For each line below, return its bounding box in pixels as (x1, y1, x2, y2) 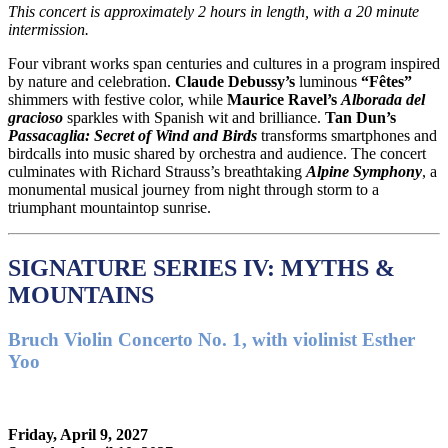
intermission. (8, 21, 89, 38)
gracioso (8, 109, 63, 126)
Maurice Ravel (227, 91, 327, 108)
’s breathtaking (210, 163, 306, 180)
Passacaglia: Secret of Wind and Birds (8, 127, 257, 144)
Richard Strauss (111, 163, 210, 180)
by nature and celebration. (8, 73, 175, 90)
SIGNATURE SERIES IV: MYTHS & (8, 254, 395, 281)
